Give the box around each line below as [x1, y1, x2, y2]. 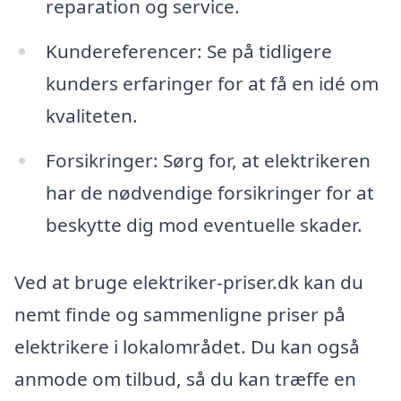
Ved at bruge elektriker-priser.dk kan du [14, 269, 363, 294]
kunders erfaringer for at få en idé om [45, 71, 379, 97]
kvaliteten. [45, 103, 138, 129]
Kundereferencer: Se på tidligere [45, 38, 332, 64]
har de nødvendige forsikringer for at [45, 180, 374, 206]
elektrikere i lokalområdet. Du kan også [14, 333, 360, 359]
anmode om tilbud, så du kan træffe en [14, 365, 356, 391]
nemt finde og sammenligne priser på [14, 301, 346, 327]
